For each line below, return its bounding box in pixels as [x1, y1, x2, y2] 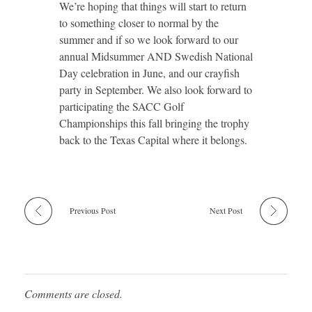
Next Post [210, 204, 242, 216]
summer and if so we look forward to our [59, 31, 238, 47]
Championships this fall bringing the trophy [59, 115, 249, 130]
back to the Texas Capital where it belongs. [59, 132, 247, 147]
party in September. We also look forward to [59, 81, 252, 97]
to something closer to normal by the [59, 15, 219, 30]
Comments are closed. [24, 286, 123, 301]
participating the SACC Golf [59, 98, 184, 114]
